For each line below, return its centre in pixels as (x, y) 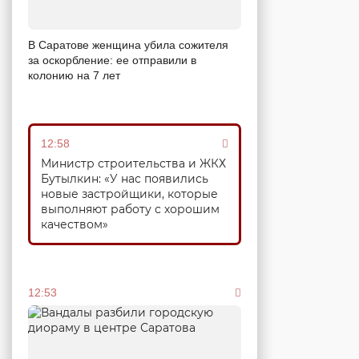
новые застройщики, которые (129, 194)
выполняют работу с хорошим (130, 209)
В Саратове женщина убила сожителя (128, 45)
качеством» (75, 224)
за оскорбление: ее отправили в (112, 60)
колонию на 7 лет (74, 75)
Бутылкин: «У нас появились (125, 179)
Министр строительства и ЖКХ (133, 163)
